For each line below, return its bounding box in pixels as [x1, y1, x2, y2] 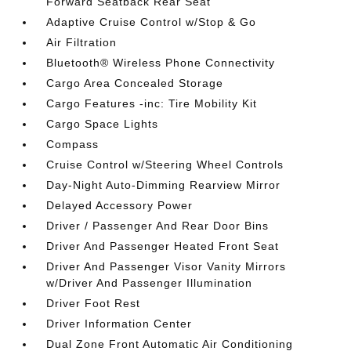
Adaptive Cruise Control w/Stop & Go [46, 16, 257, 28]
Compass [46, 138, 100, 150]
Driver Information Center [46, 317, 193, 330]
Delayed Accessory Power [46, 199, 194, 212]
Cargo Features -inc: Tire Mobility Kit [46, 97, 258, 110]
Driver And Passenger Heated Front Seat [46, 240, 280, 252]
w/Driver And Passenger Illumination [46, 277, 253, 289]
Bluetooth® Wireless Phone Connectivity [46, 56, 276, 69]
